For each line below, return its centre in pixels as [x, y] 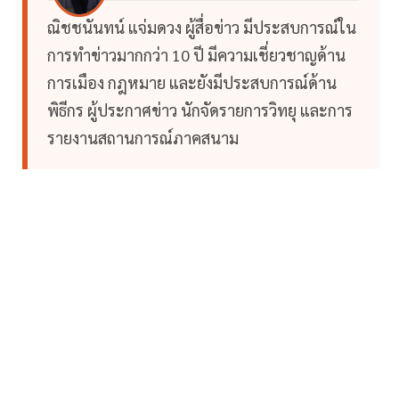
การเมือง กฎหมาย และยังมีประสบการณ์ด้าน [192, 82]
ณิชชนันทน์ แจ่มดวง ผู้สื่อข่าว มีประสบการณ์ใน [202, 27]
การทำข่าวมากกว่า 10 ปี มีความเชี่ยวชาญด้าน [196, 54]
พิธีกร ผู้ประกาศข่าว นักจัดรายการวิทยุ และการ [200, 110]
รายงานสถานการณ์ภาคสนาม [143, 137]
